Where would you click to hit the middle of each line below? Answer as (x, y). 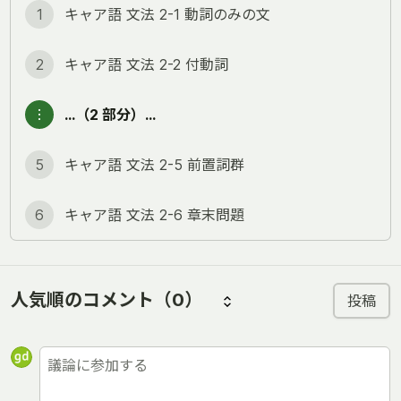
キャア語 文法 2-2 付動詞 (146, 64)
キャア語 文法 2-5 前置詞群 (154, 164)
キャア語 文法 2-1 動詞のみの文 (167, 14)
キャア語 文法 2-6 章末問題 (154, 214)
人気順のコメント (82, 300)
